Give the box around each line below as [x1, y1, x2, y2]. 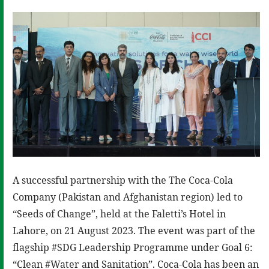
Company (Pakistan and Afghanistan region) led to [13, 190, 243, 204]
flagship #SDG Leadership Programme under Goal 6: [13, 240, 253, 254]
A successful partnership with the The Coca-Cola [13, 173, 233, 187]
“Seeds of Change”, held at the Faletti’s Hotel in [13, 207, 226, 220]
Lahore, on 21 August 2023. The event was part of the [13, 223, 255, 237]
